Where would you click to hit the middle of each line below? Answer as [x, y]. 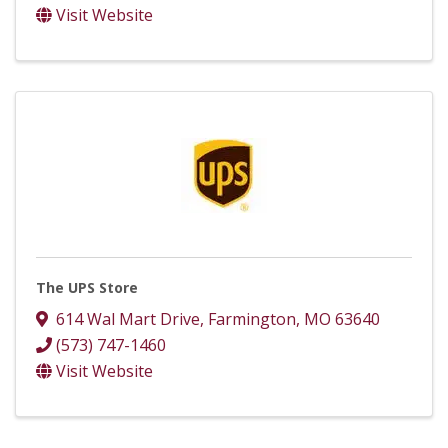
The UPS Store [87, 288]
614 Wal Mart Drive [128, 319]
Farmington [252, 319]
